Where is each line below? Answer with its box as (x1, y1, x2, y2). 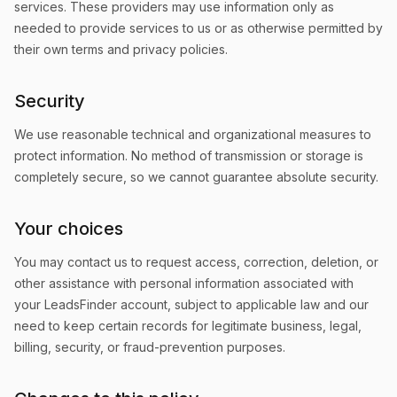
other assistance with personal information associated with (14, 276, 354, 291)
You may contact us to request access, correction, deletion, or (14, 254, 378, 269)
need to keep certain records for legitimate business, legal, (14, 318, 362, 333)
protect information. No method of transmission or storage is (14, 148, 363, 163)
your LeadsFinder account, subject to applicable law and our (14, 297, 369, 312)
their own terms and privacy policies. (14, 42, 228, 57)
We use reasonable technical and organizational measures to (14, 127, 371, 142)
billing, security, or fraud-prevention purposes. (14, 339, 285, 354)
